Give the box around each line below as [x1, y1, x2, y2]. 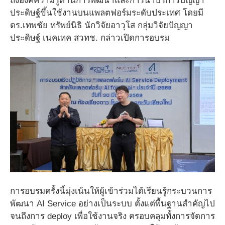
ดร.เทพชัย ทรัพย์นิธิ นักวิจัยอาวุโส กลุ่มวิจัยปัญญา [10, 20, 193, 30]
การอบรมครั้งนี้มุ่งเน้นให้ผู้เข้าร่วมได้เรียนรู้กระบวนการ [10, 186, 212, 196]
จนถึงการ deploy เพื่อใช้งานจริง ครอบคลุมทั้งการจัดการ [10, 211, 215, 221]
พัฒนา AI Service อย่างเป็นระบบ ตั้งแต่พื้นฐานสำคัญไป [10, 199, 215, 209]
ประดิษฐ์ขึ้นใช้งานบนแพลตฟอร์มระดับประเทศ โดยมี [10, 8, 203, 18]
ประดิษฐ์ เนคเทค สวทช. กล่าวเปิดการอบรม [10, 33, 170, 43]
